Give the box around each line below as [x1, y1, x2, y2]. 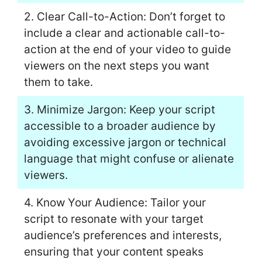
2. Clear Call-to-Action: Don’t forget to [23, 10, 225, 24]
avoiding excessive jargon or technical [23, 136, 226, 150]
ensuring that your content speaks [23, 245, 204, 259]
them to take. [23, 75, 93, 89]
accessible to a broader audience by [23, 119, 216, 133]
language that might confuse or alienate [23, 152, 234, 166]
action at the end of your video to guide [23, 43, 231, 57]
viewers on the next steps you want [23, 59, 209, 73]
